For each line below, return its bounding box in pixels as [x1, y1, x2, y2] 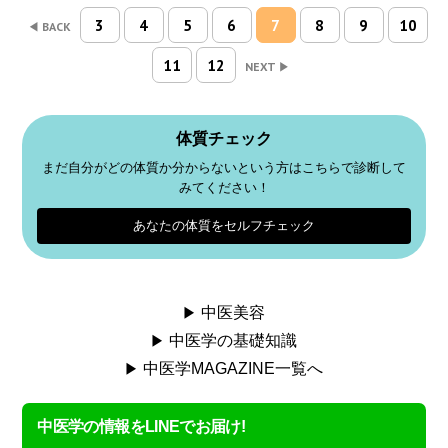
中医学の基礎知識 [169, 332, 297, 350]
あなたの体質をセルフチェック [133, 218, 315, 234]
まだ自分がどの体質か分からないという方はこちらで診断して [42, 160, 406, 176]
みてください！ [178, 180, 270, 196]
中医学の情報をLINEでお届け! [37, 418, 246, 436]
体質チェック [176, 130, 272, 148]
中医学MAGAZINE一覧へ [143, 360, 323, 378]
